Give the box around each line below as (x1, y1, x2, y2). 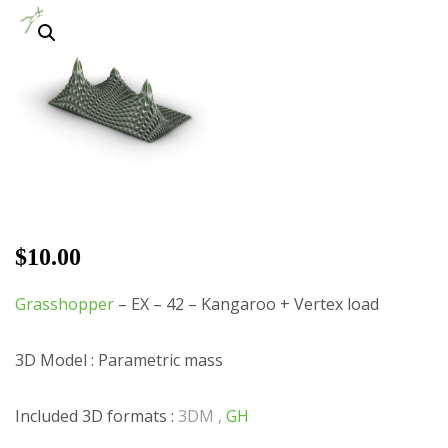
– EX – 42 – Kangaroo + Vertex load (118, 292, 379, 315)
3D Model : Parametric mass (15, 348, 223, 371)
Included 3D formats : (15, 404, 178, 427)
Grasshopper (15, 292, 118, 315)
